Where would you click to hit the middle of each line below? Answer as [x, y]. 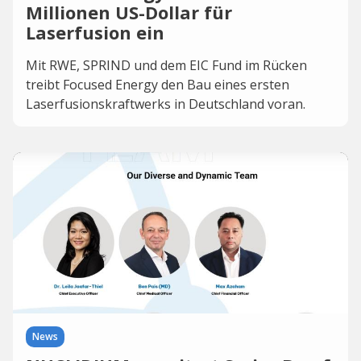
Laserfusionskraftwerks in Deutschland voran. [166, 104]
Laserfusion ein [95, 32]
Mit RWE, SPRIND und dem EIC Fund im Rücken [166, 65]
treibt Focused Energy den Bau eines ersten [158, 85]
